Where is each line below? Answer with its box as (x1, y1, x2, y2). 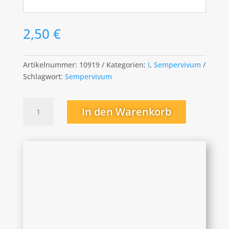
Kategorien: (106, 60, 148, 70)
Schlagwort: (22, 72, 65, 82)
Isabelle (22, 98, 49, 108)
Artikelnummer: (22, 60, 79, 70)
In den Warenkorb (81, 104, 171, 119)
